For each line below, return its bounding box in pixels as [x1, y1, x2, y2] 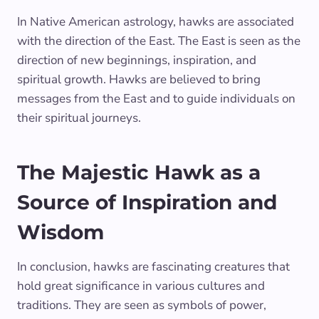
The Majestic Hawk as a [17, 159, 261, 184]
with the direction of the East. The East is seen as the [17, 32, 300, 49]
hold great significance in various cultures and [17, 277, 265, 294]
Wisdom [17, 219, 104, 244]
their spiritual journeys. [17, 109, 141, 126]
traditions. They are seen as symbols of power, [17, 296, 266, 313]
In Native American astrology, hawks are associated [17, 13, 294, 30]
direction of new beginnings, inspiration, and [17, 51, 256, 68]
